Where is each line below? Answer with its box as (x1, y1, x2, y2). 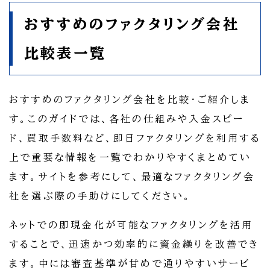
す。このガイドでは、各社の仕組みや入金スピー (9, 114, 245, 124)
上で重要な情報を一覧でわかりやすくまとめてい (9, 152, 252, 163)
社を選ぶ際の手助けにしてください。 (9, 191, 192, 201)
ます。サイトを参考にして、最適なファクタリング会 (9, 172, 255, 182)
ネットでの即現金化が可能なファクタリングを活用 (9, 220, 254, 230)
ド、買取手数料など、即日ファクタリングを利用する (9, 133, 261, 143)
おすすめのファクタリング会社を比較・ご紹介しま (9, 95, 251, 105)
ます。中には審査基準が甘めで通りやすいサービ (9, 259, 251, 269)
